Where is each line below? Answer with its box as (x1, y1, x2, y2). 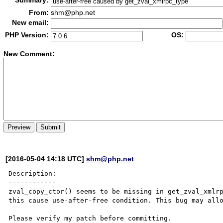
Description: (8, 169, 57, 177)
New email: (12, 18, 49, 26)
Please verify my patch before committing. (8, 214, 172, 222)
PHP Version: (5, 31, 49, 39)
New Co (3, 50, 30, 58)
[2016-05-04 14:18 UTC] (5, 154, 87, 163)
